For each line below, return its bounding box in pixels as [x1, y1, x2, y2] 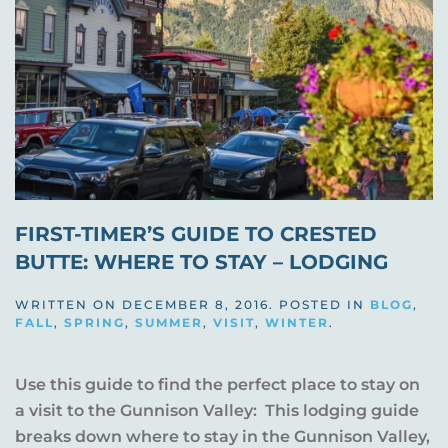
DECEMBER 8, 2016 [122, 296, 269, 312]
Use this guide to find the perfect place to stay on [15, 374, 420, 394]
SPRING [64, 314, 125, 330]
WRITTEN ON [15, 296, 122, 312]
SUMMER [135, 314, 203, 330]
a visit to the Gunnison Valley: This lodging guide [15, 400, 419, 420]
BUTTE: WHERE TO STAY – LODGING [15, 249, 388, 274]
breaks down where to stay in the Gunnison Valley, [15, 426, 430, 446]
